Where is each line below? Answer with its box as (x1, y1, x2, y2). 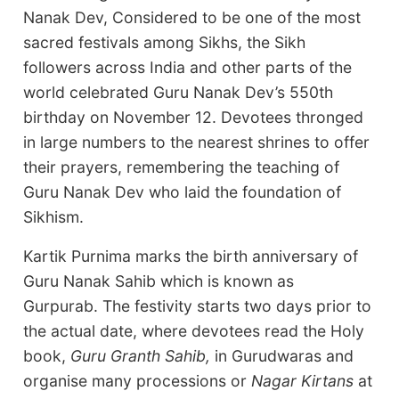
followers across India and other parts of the (23, 58, 353, 77)
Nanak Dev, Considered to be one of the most (23, 8, 362, 28)
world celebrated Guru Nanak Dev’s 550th (23, 83, 334, 102)
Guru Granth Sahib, (70, 346, 211, 366)
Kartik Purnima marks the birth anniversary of (23, 247, 359, 266)
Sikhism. (23, 208, 85, 227)
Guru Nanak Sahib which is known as (23, 272, 295, 291)
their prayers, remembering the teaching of (23, 158, 340, 177)
